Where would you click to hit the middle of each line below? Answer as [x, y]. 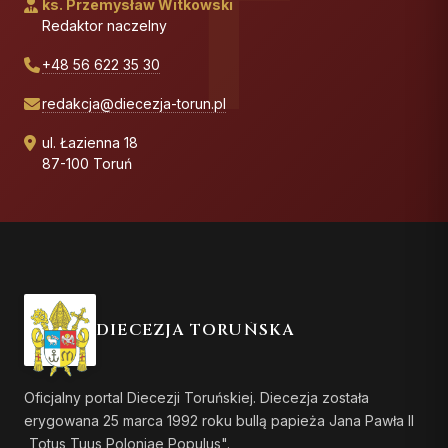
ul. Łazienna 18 [90, 142]
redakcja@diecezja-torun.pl [134, 103]
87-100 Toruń [87, 163]
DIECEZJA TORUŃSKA [195, 329]
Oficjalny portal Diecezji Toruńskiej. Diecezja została [196, 397]
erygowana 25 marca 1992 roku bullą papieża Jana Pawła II [219, 420]
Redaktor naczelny [104, 25]
